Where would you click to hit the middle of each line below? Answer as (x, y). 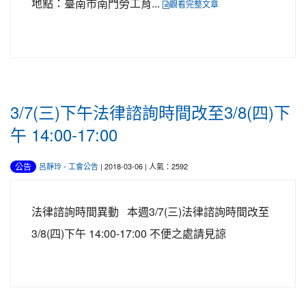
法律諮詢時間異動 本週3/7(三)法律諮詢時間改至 (150, 211)
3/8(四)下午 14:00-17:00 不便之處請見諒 (129, 233)
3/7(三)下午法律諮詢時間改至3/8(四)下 (150, 112)
